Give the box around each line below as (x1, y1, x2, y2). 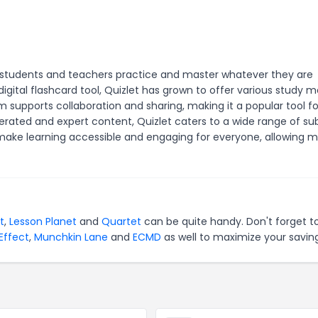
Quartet (102, 214, 141, 229)
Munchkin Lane (34, 230, 108, 244)
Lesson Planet (9, 214, 77, 229)
